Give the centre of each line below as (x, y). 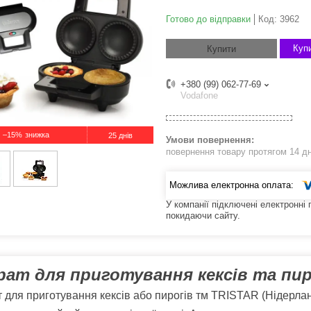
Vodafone (199, 96)
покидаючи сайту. (203, 215)
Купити (221, 49)
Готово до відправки (208, 19)
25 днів (120, 136)
